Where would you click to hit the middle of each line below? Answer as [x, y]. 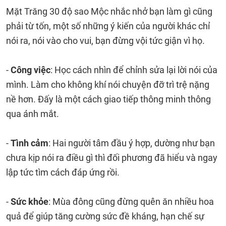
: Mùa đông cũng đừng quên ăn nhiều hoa [131, 202]
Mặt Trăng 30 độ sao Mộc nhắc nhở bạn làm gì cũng [109, 11]
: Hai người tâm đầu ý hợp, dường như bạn [132, 143]
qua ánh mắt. [33, 114]
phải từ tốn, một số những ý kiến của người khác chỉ [108, 26]
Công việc [31, 70]
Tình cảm [30, 143]
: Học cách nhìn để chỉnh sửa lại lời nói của [134, 70]
